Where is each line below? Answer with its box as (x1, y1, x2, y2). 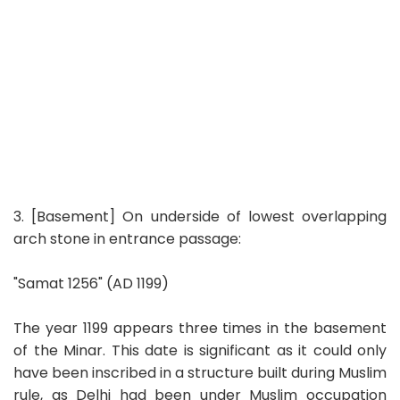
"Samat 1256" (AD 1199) (13, 272, 169, 294)
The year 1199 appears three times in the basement (13, 317, 387, 338)
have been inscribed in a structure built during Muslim (13, 362, 387, 383)
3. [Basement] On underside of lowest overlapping (13, 205, 387, 227)
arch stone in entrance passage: (13, 228, 241, 249)
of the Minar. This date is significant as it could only (13, 339, 387, 361)
